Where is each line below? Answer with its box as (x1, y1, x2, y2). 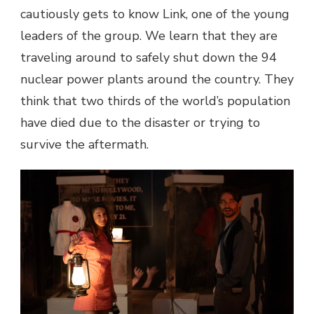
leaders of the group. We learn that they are (20, 27, 278, 44)
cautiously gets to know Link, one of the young (20, 5, 289, 22)
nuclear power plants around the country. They (20, 70, 294, 88)
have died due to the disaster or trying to (20, 114, 260, 131)
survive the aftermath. (20, 135, 149, 153)
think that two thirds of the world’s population (20, 92, 290, 109)
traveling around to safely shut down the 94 (20, 48, 277, 66)
